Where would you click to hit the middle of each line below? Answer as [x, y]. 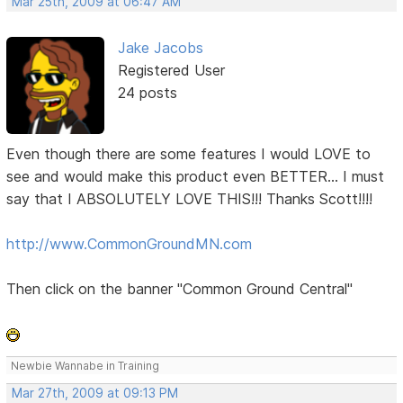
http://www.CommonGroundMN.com [130, 244]
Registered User [171, 70]
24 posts [147, 92]
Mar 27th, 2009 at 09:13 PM [95, 394]
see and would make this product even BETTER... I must [196, 177]
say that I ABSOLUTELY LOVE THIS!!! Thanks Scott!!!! [190, 199]
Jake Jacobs [160, 47]
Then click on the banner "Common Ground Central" [180, 289]
